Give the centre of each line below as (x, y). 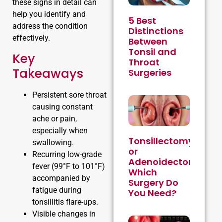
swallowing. (53, 142)
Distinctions (156, 31)
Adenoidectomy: (166, 162)
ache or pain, (55, 118)
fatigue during (57, 190)
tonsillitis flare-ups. (65, 202)
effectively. (31, 38)
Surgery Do (153, 182)
